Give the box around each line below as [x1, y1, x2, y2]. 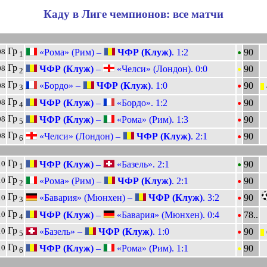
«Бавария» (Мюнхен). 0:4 [114, 209, 219, 220]
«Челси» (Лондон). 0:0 [114, 63, 207, 74]
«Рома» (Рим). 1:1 [114, 243, 188, 253]
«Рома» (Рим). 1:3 [114, 114, 188, 125]
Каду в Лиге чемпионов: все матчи [44, 8, 223, 21]
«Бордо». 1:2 [114, 97, 167, 108]
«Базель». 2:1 [114, 159, 169, 169]
